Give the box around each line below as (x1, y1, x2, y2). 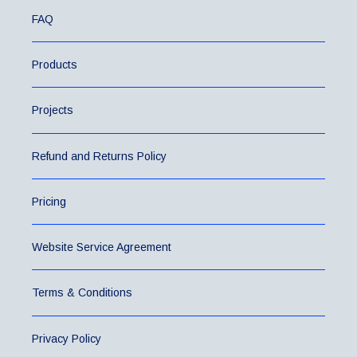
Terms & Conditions (32, 286, 132, 300)
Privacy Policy (32, 331, 101, 345)
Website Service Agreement (32, 241, 171, 254)
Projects (32, 104, 73, 117)
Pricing (32, 194, 66, 208)
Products (32, 58, 77, 72)
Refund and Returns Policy (32, 149, 167, 163)
